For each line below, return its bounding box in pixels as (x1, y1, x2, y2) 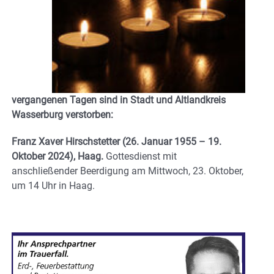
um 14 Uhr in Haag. (12, 179, 95, 191)
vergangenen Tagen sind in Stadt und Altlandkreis (12, 94, 226, 106)
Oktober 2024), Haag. (12, 150, 106, 162)
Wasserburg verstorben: (12, 108, 113, 120)
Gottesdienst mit (106, 150, 177, 162)
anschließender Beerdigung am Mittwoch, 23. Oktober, (12, 165, 243, 177)
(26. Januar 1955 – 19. (122, 135, 221, 147)
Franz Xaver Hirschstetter (12, 135, 122, 147)
